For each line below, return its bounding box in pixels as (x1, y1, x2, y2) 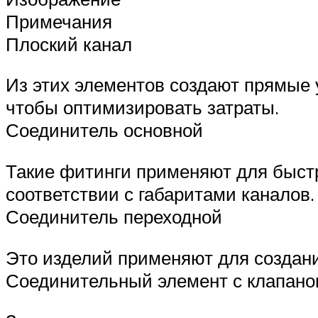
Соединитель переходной (6, 205, 222, 229)
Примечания (6, 9, 112, 33)
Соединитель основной (6, 119, 203, 142)
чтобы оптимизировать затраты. (6, 96, 279, 119)
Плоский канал (6, 32, 132, 55)
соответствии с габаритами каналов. (6, 182, 314, 206)
